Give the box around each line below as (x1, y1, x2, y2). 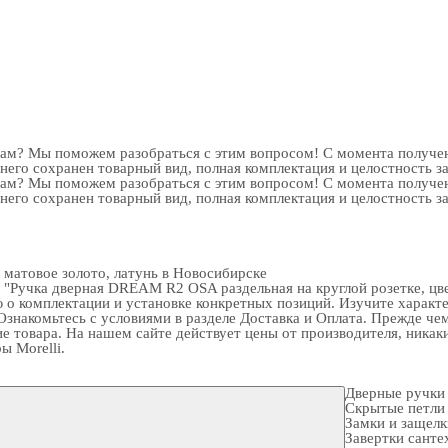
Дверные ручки (345, 385, 445, 401)
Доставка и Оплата (240, 310, 363, 326)
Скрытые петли (345, 400, 445, 416)
